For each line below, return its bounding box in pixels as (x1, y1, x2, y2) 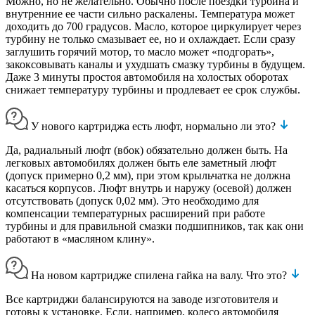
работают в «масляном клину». (6, 232, 155, 245)
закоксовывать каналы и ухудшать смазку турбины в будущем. (6, 58, 305, 70)
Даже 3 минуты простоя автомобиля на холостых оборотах (6, 70, 288, 83)
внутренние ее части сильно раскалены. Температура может (6, 7, 295, 20)
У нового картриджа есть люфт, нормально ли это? (31, 120, 278, 132)
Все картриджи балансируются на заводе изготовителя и (6, 292, 278, 305)
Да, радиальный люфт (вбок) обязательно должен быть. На (6, 143, 288, 156)
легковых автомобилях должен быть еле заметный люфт (6, 156, 276, 169)
